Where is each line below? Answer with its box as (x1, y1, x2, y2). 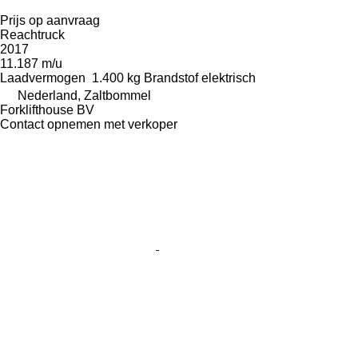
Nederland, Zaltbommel (18, 88, 151, 102)
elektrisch (201, 70, 256, 85)
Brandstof (144, 70, 198, 85)
